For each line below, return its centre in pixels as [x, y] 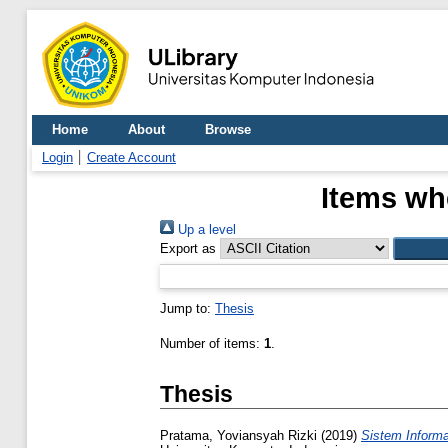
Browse [228, 129]
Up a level [205, 229]
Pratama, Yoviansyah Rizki [238, 436]
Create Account [131, 157]
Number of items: [212, 343]
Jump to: [187, 308]
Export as [188, 248]
